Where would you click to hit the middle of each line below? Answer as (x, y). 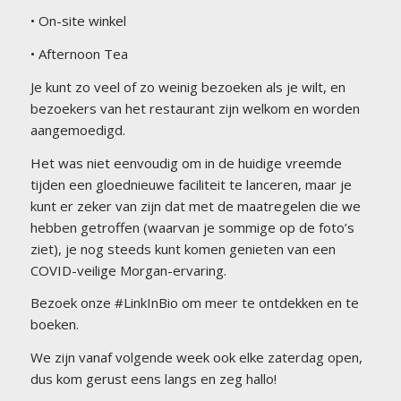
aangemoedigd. (77, 129)
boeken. (54, 324)
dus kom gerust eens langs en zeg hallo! (153, 379)
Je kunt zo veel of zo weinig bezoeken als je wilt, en (188, 86)
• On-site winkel (78, 21)
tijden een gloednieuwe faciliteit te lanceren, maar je (191, 184)
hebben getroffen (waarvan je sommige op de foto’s (192, 227)
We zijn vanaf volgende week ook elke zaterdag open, (196, 357)
